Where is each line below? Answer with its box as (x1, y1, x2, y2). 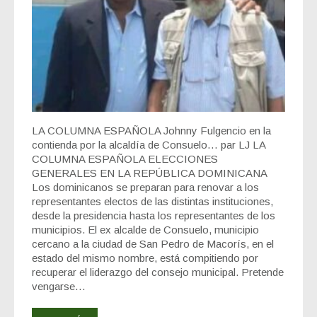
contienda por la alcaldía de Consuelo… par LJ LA (32, 139, 265, 151)
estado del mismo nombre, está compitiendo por (32, 252, 258, 265)
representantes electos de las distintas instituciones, (32, 195, 273, 208)
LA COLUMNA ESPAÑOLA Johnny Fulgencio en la (32, 125, 271, 137)
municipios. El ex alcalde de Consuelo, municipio (32, 224, 259, 236)
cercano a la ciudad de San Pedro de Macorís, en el (32, 238, 274, 250)
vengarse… (32, 280, 86, 293)
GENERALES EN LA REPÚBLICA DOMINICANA (32, 167, 267, 180)
